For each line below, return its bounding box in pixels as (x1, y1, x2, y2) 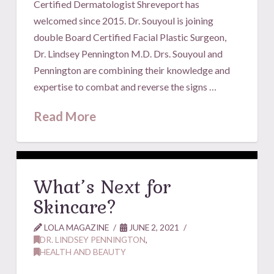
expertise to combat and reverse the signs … (34, 80, 217, 92)
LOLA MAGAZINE (42, 221, 109, 232)
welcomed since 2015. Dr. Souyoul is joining (34, 14, 214, 26)
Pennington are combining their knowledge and (34, 64, 231, 76)
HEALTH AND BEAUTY (40, 246, 127, 257)
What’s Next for (34, 171, 171, 201)
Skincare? (34, 191, 118, 221)
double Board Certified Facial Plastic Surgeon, (34, 31, 227, 43)
